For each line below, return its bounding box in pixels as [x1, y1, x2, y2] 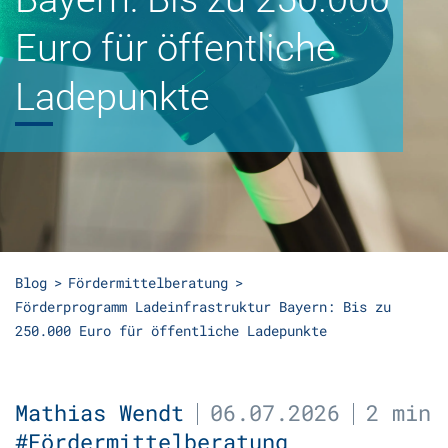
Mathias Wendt [15, 398, 184, 427]
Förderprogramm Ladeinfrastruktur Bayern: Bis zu [15, 297, 391, 316]
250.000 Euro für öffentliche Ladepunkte [15, 321, 327, 340]
